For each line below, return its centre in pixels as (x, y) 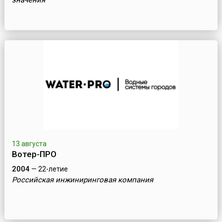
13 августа (29, 144)
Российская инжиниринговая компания (82, 180)
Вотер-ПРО (34, 154)
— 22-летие (49, 169)
